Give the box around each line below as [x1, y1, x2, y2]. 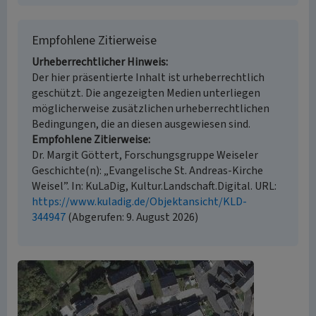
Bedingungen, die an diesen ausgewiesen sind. [32, 116, 250, 132]
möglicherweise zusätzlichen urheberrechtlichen [32, 101, 269, 116]
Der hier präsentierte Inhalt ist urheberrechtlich [32, 70, 265, 85]
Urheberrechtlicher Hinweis [32, 54, 166, 70]
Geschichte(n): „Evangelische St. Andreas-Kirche [32, 163, 263, 178]
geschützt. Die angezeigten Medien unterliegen [32, 85, 260, 101]
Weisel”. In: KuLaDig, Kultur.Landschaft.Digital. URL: [32, 178, 276, 194]
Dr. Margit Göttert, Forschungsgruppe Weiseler [32, 147, 258, 163]
